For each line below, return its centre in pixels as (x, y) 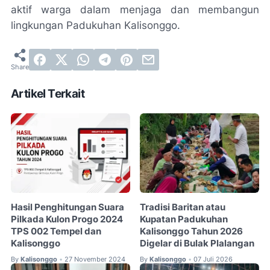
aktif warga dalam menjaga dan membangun (135, 9)
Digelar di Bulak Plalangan (197, 243)
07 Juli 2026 (213, 259)
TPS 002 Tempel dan (56, 231)
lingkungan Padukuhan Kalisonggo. (96, 25)
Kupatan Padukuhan (184, 219)
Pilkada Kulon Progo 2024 (67, 219)
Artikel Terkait (48, 93)
